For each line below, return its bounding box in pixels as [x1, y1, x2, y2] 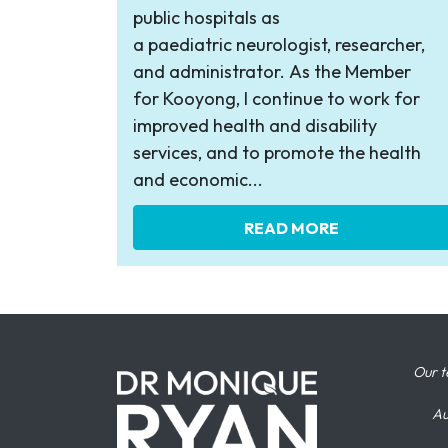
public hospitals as [133, 6, 280, 30]
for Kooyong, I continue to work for [133, 87, 420, 111]
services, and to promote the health [133, 141, 421, 165]
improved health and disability [133, 114, 377, 138]
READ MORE [244, 217, 340, 238]
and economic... [133, 168, 263, 192]
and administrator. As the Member [133, 60, 411, 84]
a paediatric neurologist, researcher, [133, 33, 425, 57]
